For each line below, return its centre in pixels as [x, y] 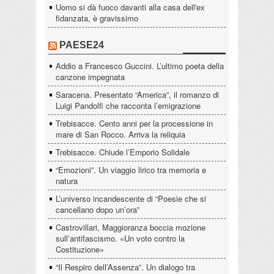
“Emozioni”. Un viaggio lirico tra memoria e [131, 170]
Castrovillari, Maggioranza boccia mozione [131, 228]
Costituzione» [80, 250]
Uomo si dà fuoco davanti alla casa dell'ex [130, 7]
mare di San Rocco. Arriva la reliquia [120, 135]
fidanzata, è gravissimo [97, 18]
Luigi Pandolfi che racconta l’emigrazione [128, 106]
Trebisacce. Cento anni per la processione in [134, 124]
